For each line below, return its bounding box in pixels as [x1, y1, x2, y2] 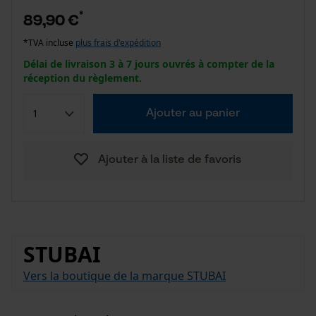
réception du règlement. [23, 71, 142, 85]
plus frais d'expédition [75, 37, 161, 49]
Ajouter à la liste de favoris [97, 154, 241, 166]
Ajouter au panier [145, 108, 240, 119]
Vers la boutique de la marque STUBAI [23, 268, 226, 284]
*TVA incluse [23, 37, 75, 49]
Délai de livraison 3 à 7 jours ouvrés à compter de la [23, 57, 274, 71]
